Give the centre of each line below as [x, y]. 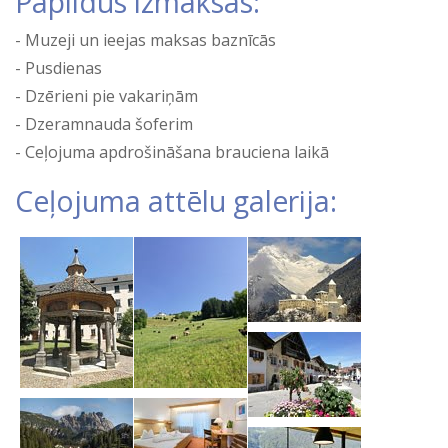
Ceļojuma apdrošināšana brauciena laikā [177, 151]
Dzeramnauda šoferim [109, 123]
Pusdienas [63, 67]
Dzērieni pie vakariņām [111, 95]
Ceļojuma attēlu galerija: [176, 200]
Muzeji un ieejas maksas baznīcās [150, 39]
